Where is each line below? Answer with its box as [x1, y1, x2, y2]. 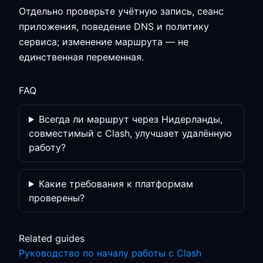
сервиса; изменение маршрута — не [19, 36, 188, 48]
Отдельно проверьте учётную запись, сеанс [19, 5, 224, 17]
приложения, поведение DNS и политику [19, 21, 209, 32]
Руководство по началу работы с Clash [19, 247, 201, 259]
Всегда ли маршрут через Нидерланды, [38, 113, 222, 125]
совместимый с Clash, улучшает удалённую [29, 127, 232, 139]
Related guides [19, 232, 85, 244]
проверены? [29, 192, 85, 204]
